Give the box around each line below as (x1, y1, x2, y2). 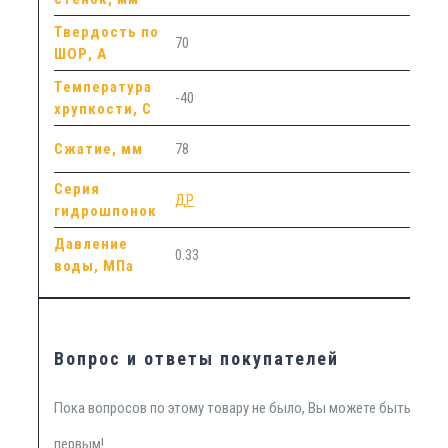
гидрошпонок (54, 201, 158, 220)
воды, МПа (54, 256, 135, 275)
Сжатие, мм (54, 139, 144, 158)
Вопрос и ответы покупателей (54, 348, 340, 370)
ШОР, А (54, 44, 108, 63)
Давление (54, 234, 129, 253)
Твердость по (54, 22, 160, 41)
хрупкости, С (54, 99, 153, 118)
